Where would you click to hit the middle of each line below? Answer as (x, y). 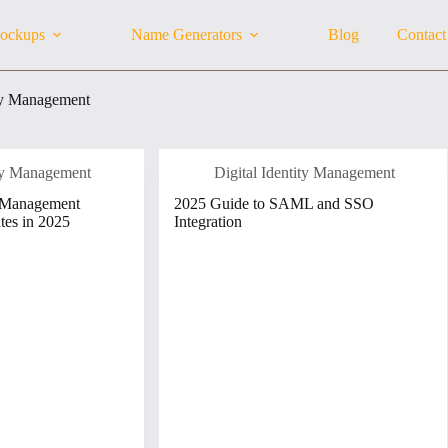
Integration (207, 221)
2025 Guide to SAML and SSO (273, 203)
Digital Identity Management (304, 172)
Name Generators (186, 34)
